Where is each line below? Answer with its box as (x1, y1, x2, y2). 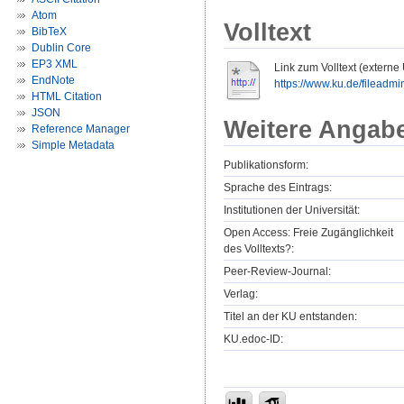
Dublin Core (32, 41, 91, 54)
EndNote (32, 74, 75, 87)
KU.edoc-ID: (224, 333, 283, 346)
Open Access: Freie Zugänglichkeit (224, 226, 393, 240)
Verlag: (224, 288, 258, 301)
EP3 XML (32, 58, 78, 70)
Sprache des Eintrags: (224, 181, 332, 195)
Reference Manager (32, 123, 130, 135)
